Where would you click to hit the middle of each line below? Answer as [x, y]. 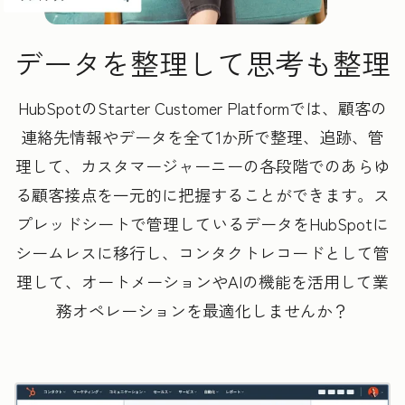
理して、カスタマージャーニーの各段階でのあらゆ [202, 165]
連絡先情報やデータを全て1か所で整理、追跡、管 [202, 136]
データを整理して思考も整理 [202, 62]
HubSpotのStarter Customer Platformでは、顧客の [202, 107]
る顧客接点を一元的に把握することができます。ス [202, 194]
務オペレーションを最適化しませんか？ [202, 310]
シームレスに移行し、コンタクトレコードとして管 [202, 252]
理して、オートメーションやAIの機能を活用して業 [202, 281]
